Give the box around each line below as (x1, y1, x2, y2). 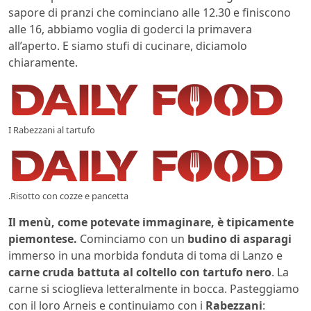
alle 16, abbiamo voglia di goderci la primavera (8, 21, 252, 37)
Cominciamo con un (77, 230, 187, 246)
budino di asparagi (187, 230, 292, 246)
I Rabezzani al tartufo (8, 123, 95, 136)
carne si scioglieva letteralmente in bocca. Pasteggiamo (8, 280, 299, 296)
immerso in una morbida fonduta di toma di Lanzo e (8, 247, 283, 263)
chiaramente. (8, 54, 78, 70)
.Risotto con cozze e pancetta (8, 189, 131, 202)
